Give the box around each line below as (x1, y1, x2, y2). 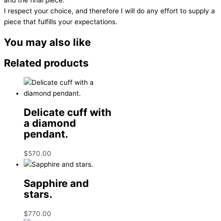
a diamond (24, 116, 76, 129)
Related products (4, 56, 89, 69)
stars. (24, 187, 52, 200)
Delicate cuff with (24, 106, 111, 118)
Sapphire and (24, 177, 89, 189)
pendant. (24, 127, 68, 140)
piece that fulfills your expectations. (4, 17, 117, 26)
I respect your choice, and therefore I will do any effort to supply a (4, 6, 215, 15)
